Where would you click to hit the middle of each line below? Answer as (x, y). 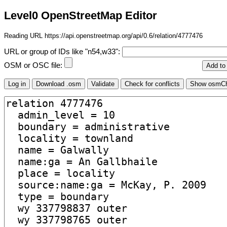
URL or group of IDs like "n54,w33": (63, 52)
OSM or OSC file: (34, 66)
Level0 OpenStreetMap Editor (81, 16)
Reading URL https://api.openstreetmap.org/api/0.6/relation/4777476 (103, 35)
